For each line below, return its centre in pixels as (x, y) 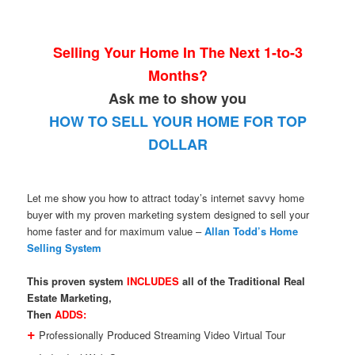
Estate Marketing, (70, 298)
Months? (177, 76)
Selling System (65, 248)
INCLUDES (153, 281)
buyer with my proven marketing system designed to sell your (168, 215)
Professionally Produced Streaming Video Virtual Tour (161, 335)
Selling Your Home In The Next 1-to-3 (177, 53)
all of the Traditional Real (242, 281)
